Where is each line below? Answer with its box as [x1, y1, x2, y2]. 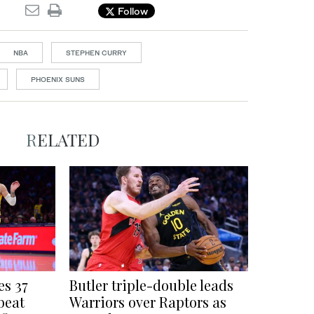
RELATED [36, 128, 100, 151]
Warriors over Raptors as [69, 292, 226, 312]
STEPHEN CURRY [66, 48, 127, 57]
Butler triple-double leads [69, 275, 233, 295]
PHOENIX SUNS [31, 75, 85, 84]
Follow [115, 4, 148, 17]
